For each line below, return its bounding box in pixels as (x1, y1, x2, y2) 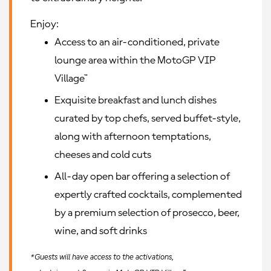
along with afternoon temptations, (54, 131, 211, 142)
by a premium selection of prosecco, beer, (54, 207, 240, 218)
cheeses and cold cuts (54, 149, 151, 160)
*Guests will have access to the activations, (30, 253, 174, 261)
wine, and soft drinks (54, 226, 147, 237)
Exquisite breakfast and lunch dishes (54, 95, 217, 106)
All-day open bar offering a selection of (54, 171, 230, 182)
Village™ (54, 73, 88, 84)
